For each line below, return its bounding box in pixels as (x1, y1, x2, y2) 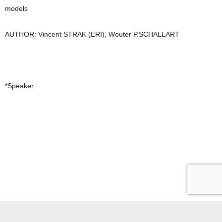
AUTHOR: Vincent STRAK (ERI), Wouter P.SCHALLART (5, 30, 179, 39)
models (5, 4, 28, 13)
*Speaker (5, 82, 34, 90)
